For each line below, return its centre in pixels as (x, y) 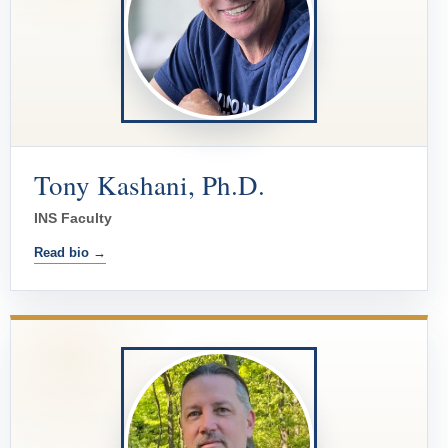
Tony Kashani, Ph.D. (149, 185)
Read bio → (70, 253)
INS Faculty (73, 218)
